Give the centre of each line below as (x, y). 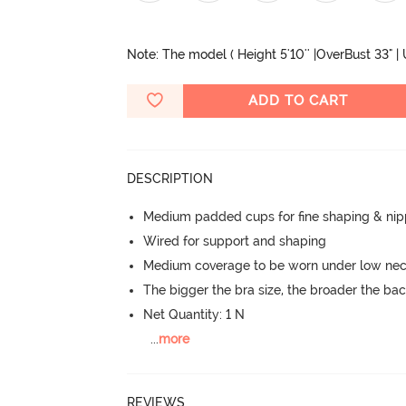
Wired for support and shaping (235, 241)
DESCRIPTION (170, 178)
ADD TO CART (299, 100)
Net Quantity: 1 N (194, 314)
